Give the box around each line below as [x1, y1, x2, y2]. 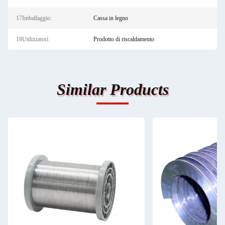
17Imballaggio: [16, 15, 52, 22]
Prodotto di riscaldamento [93, 36, 154, 43]
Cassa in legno [93, 15, 128, 22]
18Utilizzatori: [16, 36, 50, 43]
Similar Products [56, 80, 169, 98]
